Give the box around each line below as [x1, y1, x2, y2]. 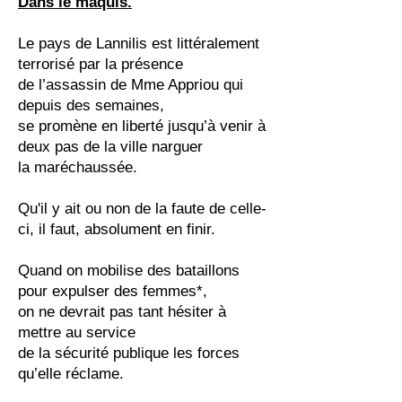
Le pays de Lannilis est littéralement [18, 35, 259, 52]
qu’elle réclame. [18, 365, 124, 382]
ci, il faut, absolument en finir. [18, 221, 215, 238]
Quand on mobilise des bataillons [18, 262, 240, 279]
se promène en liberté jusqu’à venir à [18, 118, 266, 135]
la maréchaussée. [18, 159, 137, 176]
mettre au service [18, 324, 135, 341]
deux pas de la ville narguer [18, 138, 203, 155]
